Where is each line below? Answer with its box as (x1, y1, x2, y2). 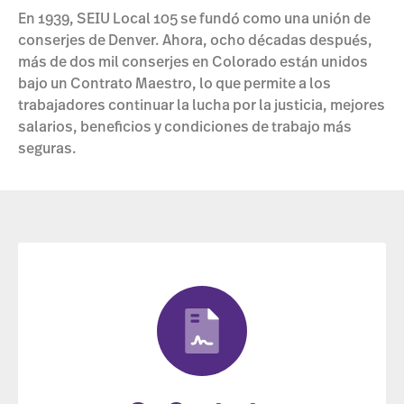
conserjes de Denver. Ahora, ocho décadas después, (18, 33, 372, 49)
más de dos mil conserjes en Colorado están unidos (18, 55, 368, 70)
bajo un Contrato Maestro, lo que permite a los (18, 77, 331, 92)
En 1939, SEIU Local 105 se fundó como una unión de (18, 12, 371, 27)
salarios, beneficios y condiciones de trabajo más (18, 120, 352, 135)
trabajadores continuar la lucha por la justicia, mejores (18, 98, 385, 114)
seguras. (18, 142, 79, 157)
